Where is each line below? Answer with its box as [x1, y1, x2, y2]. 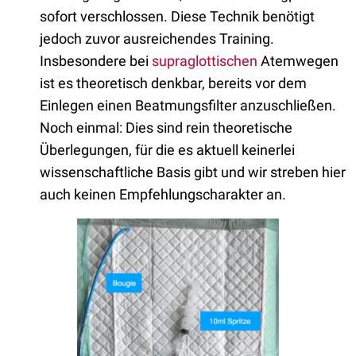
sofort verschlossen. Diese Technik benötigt [40, 7, 315, 25]
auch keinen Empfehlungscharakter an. [40, 185, 289, 203]
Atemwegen [257, 52, 339, 69]
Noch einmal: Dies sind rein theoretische [40, 118, 292, 136]
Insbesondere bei [40, 52, 152, 69]
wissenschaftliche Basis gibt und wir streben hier [40, 163, 346, 180]
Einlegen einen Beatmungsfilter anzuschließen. [40, 96, 336, 114]
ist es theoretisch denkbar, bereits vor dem [40, 74, 307, 91]
